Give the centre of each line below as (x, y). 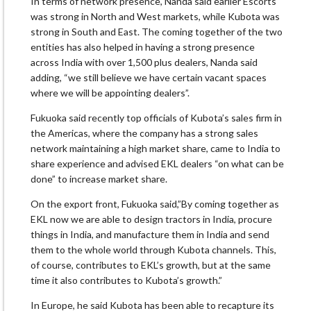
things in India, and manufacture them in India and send (150, 235)
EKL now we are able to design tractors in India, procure (151, 219)
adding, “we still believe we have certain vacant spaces (149, 78)
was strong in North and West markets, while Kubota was (155, 17)
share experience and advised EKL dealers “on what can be (157, 164)
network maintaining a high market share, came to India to (155, 149)
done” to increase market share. (99, 179)
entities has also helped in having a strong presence (143, 47)
